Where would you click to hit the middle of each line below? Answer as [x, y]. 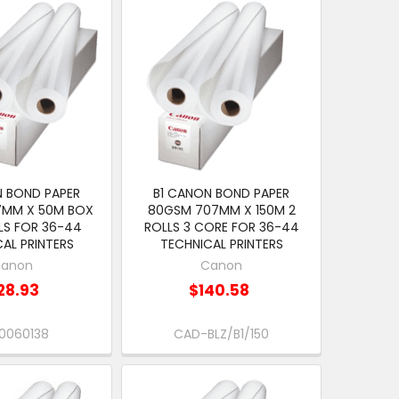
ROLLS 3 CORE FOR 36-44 [221, 228]
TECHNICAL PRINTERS [221, 244]
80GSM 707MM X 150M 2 [221, 211]
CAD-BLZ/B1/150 [222, 334]
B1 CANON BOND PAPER [222, 194]
